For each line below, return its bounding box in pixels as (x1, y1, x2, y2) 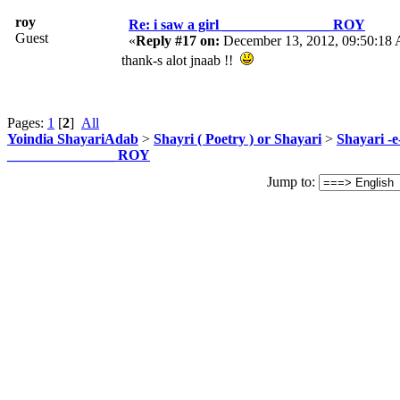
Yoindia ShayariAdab (7, 130, 138, 146)
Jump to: (267, 174, 315, 190)
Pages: (7, 114, 47, 130)
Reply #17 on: (136, 32, 220, 48)
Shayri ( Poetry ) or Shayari (154, 130, 321, 146)
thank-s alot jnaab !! (121, 52, 240, 68)
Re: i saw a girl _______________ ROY (129, 16, 365, 32)
